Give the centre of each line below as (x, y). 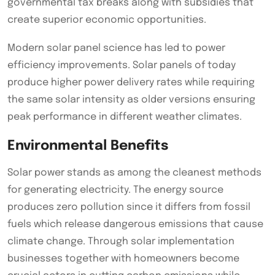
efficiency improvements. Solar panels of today (122, 65)
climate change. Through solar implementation (121, 241)
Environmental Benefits (88, 146)
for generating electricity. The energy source (115, 190)
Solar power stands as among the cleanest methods (134, 172)
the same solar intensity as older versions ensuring (131, 99)
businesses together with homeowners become (123, 258)
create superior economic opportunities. (107, 20)
